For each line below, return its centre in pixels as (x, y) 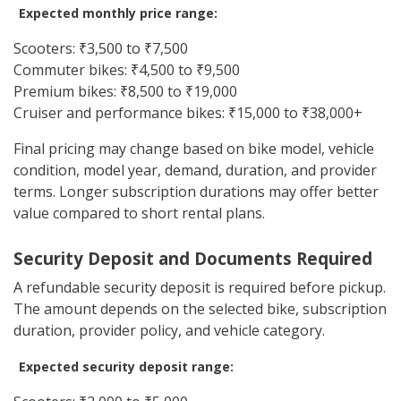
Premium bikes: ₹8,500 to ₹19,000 (125, 91)
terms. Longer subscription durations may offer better (196, 191)
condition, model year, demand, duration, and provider (195, 170)
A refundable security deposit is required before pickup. (200, 287)
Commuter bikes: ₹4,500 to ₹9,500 (127, 69)
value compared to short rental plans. (139, 213)
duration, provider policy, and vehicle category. (169, 330)
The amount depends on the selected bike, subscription (200, 308)
